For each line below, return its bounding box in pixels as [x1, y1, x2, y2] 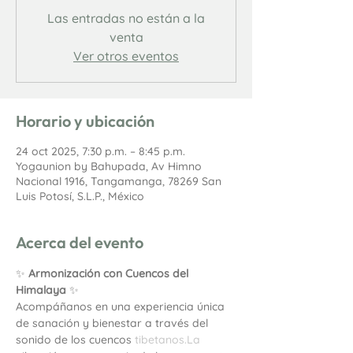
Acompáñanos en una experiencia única [16, 299, 228, 314]
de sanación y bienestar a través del [16, 316, 211, 330]
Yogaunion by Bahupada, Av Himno [16, 159, 202, 173]
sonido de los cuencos [16, 333, 135, 347]
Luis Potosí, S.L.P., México [16, 189, 144, 203]
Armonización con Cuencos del [28, 266, 191, 281]
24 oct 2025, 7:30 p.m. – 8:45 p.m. [16, 144, 185, 158]
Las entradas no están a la [47, 10, 205, 26]
